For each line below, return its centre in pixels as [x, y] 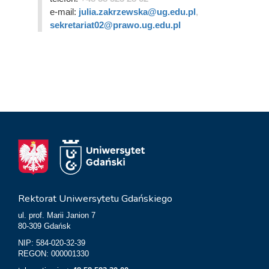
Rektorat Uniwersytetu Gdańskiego [95, 198]
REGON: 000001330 [53, 253]
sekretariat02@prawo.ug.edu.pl [115, 25]
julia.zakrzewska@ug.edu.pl [137, 12]
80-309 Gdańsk [44, 226]
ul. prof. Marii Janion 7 [57, 215]
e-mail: [64, 12]
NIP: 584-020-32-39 [52, 243]
